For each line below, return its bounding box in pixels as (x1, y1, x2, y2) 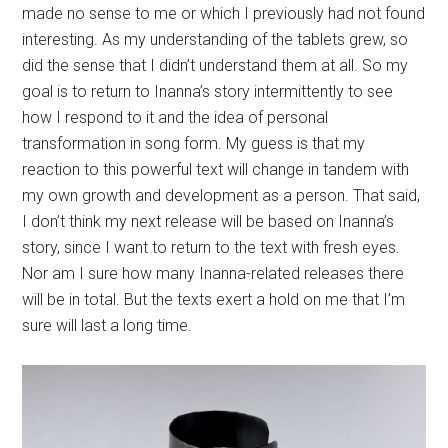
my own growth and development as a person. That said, (22, 51, 421, 71)
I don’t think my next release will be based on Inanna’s (22, 77, 395, 97)
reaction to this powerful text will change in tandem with (22, 25, 410, 45)
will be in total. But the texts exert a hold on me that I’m (22, 155, 406, 175)
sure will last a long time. (22, 181, 193, 201)
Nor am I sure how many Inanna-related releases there (22, 129, 405, 149)
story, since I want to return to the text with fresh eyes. (22, 103, 401, 123)
